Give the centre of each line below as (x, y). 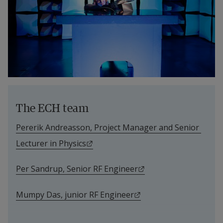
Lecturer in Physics (51, 144)
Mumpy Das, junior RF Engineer (75, 194)
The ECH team (52, 108)
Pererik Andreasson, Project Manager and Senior (108, 128)
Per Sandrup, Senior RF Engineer (77, 169)
